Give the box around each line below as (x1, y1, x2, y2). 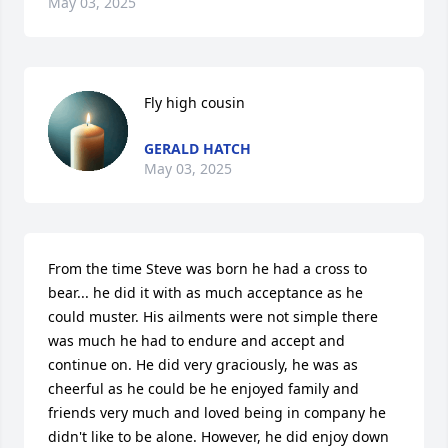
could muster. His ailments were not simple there (48, 307, 378, 326)
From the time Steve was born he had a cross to (48, 259, 367, 278)
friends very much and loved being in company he (48, 403, 386, 422)
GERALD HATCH (144, 139, 251, 158)
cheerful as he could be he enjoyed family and (48, 379, 359, 398)
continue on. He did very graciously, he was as (48, 355, 358, 374)
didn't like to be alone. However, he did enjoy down (48, 427, 389, 446)
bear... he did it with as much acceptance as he (48, 283, 363, 302)
